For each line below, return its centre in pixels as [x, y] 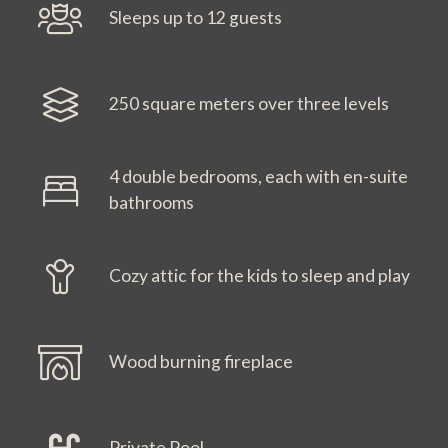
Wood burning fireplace [200, 361]
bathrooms [151, 202]
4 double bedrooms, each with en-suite [258, 176]
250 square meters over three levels [248, 103]
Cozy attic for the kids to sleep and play [259, 275]
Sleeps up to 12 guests [195, 17]
